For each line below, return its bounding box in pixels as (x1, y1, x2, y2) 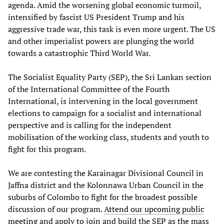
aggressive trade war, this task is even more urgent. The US (8, 23, 215, 34)
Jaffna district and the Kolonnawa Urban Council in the (8, 179, 203, 190)
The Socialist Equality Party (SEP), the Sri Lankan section (8, 71, 211, 82)
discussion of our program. (8, 203, 104, 214)
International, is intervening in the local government (8, 95, 198, 106)
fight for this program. (8, 143, 86, 154)
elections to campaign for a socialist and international (8, 107, 201, 118)
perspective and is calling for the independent (8, 119, 171, 130)
